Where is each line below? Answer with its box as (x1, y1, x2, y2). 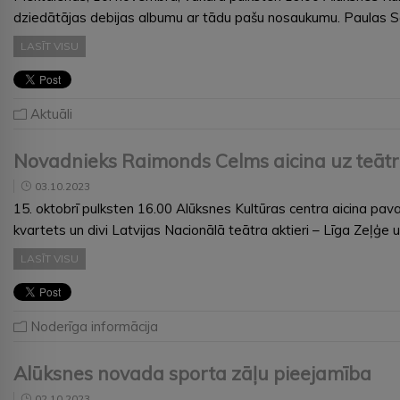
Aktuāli (30, 104, 72, 122)
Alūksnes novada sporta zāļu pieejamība (13, 361, 371, 385)
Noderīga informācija (30, 317, 158, 335)
